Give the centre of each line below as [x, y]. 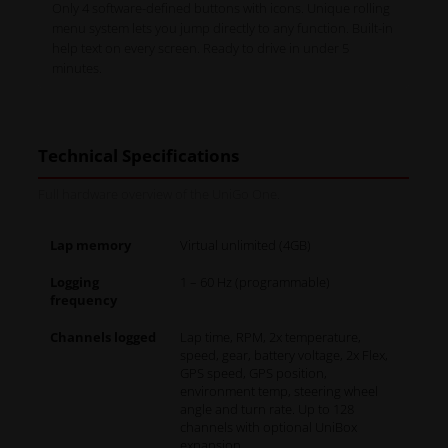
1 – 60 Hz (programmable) [255, 282]
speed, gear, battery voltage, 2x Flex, [284, 355]
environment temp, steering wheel [279, 391]
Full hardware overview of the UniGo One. [159, 194]
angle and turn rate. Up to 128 [267, 409]
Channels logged [103, 337]
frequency [84, 300]
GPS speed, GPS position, [254, 373]
